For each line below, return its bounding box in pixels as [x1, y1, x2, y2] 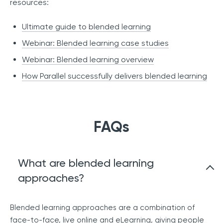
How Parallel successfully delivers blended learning [22, 71, 207, 81]
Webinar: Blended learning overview [22, 55, 154, 65]
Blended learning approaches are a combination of [10, 203, 195, 213]
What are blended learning [18, 157, 154, 170]
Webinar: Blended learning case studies [22, 38, 169, 48]
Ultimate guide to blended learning [22, 22, 151, 32]
